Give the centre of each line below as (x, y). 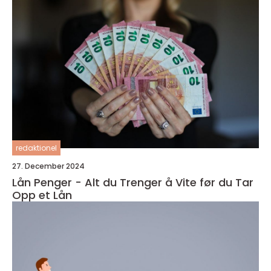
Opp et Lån (42, 195)
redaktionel (36, 148)
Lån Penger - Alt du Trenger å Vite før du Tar (133, 183)
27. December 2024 (48, 166)
